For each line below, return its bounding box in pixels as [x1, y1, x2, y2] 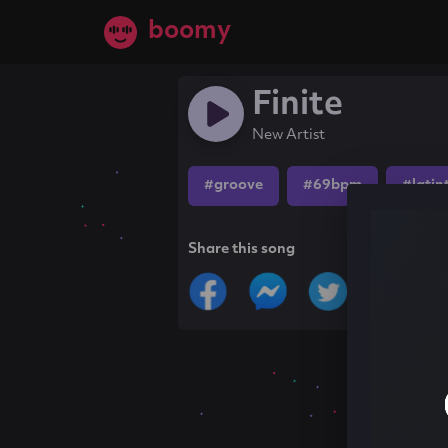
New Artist [252, 128, 326, 143]
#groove [204, 178, 264, 193]
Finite [252, 90, 344, 122]
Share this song [188, 242, 296, 257]
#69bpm [303, 178, 363, 193]
